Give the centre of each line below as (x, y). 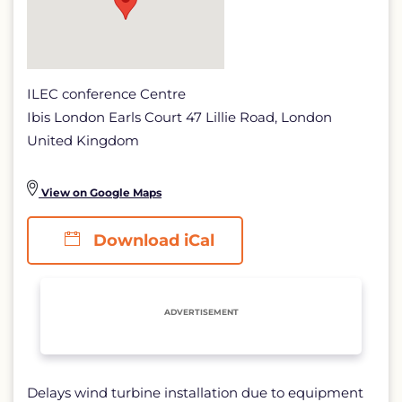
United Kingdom (83, 140)
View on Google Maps (100, 192)
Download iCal (152, 240)
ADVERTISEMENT (201, 312)
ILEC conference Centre (106, 94)
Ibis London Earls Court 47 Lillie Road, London (179, 117)
